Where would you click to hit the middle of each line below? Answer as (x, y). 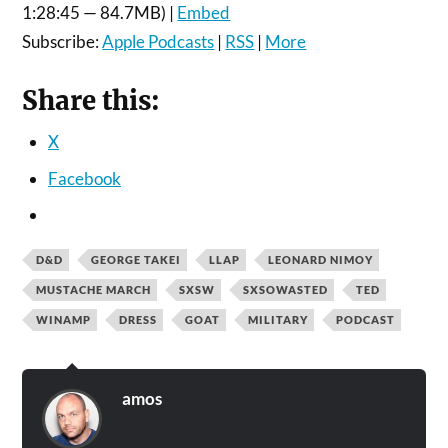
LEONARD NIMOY (321, 259)
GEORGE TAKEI (136, 259)
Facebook (84, 178)
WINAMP (64, 319)
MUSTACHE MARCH (94, 289)
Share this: (91, 101)
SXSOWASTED (286, 289)
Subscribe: (62, 41)
